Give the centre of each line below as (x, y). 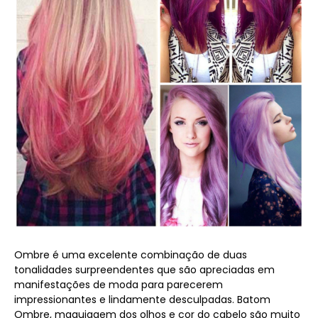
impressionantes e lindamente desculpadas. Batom (142, 299)
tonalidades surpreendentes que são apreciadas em (144, 269)
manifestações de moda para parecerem (119, 284)
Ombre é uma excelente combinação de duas (131, 254)
